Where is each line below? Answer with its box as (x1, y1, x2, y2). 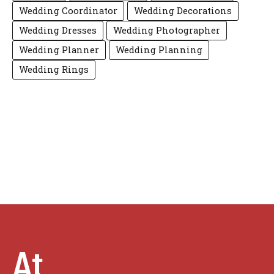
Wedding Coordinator (19, 5, 117, 17)
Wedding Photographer (113, 24, 220, 37)
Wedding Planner (19, 44, 99, 56)
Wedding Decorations (134, 5, 232, 17)
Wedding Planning (116, 44, 202, 56)
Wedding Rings (19, 64, 89, 76)
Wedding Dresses (19, 24, 97, 37)
